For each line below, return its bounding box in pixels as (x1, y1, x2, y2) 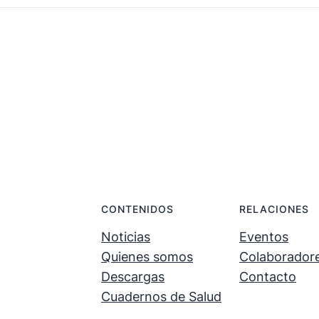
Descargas (101, 268, 164, 284)
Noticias (101, 229, 150, 244)
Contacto (239, 268, 296, 284)
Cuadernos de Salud (101, 288, 221, 304)
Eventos (239, 229, 288, 244)
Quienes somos (101, 249, 193, 264)
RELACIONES (239, 202, 309, 215)
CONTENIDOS (101, 202, 174, 215)
